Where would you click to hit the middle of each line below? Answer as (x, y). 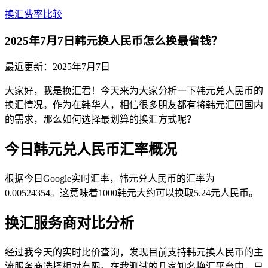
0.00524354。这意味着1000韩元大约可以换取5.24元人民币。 (132, 193)
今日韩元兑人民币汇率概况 (91, 150)
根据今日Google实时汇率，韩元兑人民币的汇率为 (110, 179)
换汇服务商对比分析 (69, 223)
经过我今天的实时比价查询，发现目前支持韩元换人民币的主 (134, 252)
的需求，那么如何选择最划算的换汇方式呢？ (100, 120)
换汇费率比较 (33, 14)
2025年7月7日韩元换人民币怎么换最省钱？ (114, 41)
